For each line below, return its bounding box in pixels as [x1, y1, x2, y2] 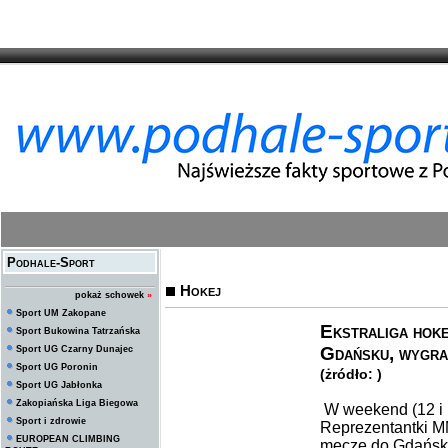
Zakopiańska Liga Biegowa [16, 398, 138, 408]
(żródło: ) [320, 366, 382, 382]
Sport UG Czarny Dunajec [16, 344, 133, 354]
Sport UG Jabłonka [16, 380, 102, 390]
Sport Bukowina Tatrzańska [16, 326, 140, 336]
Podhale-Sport [7, 255, 95, 270]
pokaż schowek [75, 290, 144, 300]
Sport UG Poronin [16, 362, 98, 372]
